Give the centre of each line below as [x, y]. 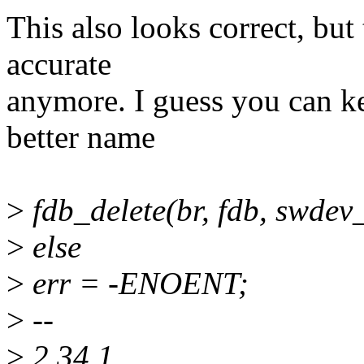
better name [81, 137]
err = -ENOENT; [136, 284]
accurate [59, 64]
